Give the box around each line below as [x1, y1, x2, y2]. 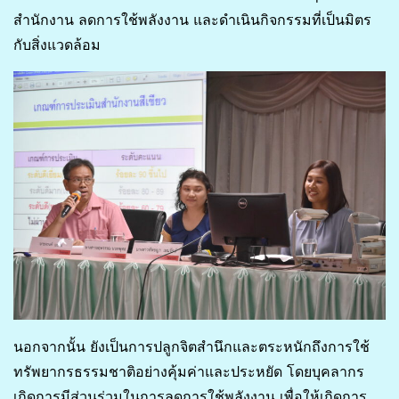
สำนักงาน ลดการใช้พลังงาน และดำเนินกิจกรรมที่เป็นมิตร [13, 11, 371, 29]
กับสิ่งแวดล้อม [13, 36, 101, 54]
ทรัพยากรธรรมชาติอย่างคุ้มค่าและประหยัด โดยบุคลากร [13, 362, 364, 380]
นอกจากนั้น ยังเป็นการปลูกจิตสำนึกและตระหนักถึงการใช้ [13, 337, 370, 355]
